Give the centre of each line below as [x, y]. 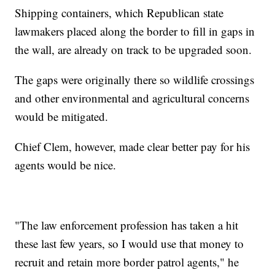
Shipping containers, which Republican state [119, 12]
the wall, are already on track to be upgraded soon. [134, 49]
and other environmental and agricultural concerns [132, 98]
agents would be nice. [66, 165]
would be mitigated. [62, 116]
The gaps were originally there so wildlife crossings [135, 79]
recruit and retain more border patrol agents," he [127, 261]
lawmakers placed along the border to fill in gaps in [135, 31]
